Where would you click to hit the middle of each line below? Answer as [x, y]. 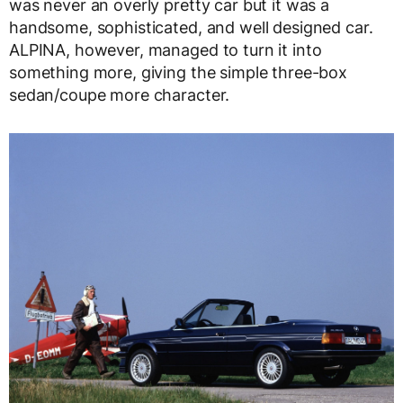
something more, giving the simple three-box [178, 72]
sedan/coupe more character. [120, 94]
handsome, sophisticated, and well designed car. [191, 27]
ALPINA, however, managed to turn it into [166, 49]
